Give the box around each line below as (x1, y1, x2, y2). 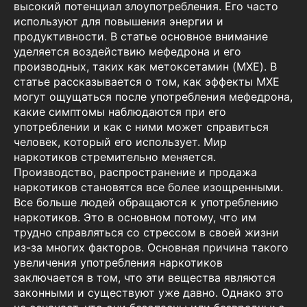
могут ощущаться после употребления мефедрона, (14, 90, 293, 104)
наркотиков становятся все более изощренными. (14, 180, 283, 195)
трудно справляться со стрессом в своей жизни (14, 225, 279, 240)
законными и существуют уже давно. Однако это (14, 286, 284, 300)
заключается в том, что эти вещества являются (14, 271, 275, 285)
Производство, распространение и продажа (14, 165, 257, 180)
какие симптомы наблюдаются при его (14, 105, 226, 119)
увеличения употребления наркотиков (14, 256, 223, 270)
